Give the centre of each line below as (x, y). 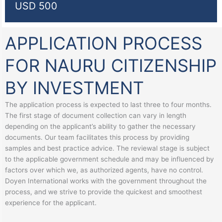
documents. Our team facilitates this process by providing (97, 138)
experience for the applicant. (51, 203)
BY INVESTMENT (74, 88)
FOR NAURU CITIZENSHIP (111, 66)
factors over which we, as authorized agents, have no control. (104, 170)
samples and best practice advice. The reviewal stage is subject (107, 148)
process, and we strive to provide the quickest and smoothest (104, 192)
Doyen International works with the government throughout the (106, 181)
